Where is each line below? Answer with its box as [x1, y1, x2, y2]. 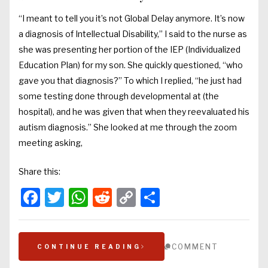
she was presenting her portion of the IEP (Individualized [19, 44, 240, 55]
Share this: [19, 166, 60, 177]
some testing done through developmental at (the [19, 91, 219, 102]
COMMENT [172, 242, 218, 252]
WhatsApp [88, 185, 183, 209]
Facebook [40, 185, 126, 209]
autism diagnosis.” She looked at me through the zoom [19, 122, 237, 133]
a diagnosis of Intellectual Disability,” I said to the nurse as [19, 29, 247, 39]
